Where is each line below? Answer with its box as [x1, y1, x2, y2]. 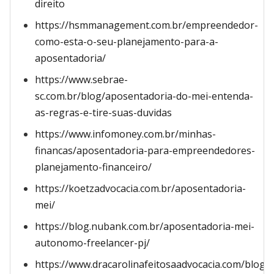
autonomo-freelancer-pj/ [35, 236, 150, 250]
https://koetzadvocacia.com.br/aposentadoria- [35, 182, 246, 195]
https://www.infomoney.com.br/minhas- [35, 127, 216, 141]
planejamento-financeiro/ [35, 160, 152, 174]
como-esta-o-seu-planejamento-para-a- [35, 35, 218, 48]
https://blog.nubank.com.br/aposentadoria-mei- [35, 220, 254, 233]
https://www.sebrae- [35, 73, 128, 86]
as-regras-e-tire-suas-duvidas [35, 106, 172, 119]
